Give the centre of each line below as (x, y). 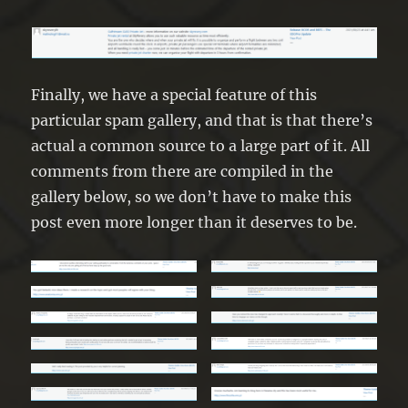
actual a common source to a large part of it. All (201, 146)
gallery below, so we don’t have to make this (192, 197)
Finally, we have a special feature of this (174, 95)
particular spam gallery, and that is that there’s (202, 121)
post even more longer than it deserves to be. (194, 223)
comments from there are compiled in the (183, 172)
